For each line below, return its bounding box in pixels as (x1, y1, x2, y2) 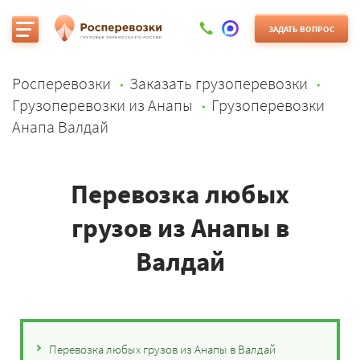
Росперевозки (12, 73, 111, 93)
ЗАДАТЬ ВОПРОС (268, 22, 334, 35)
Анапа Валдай (12, 117, 108, 137)
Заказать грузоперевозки (129, 73, 308, 93)
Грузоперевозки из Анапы (12, 95, 193, 115)
